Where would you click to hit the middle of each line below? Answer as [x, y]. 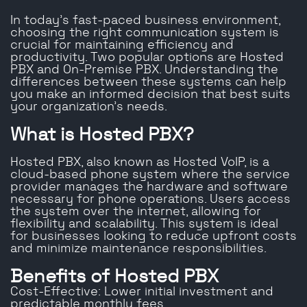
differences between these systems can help [148, 83]
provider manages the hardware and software [149, 187]
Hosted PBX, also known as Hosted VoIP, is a [140, 163]
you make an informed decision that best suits [150, 95]
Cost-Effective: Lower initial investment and [142, 292]
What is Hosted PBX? [102, 135]
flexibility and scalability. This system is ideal [144, 224]
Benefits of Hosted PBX [114, 277]
